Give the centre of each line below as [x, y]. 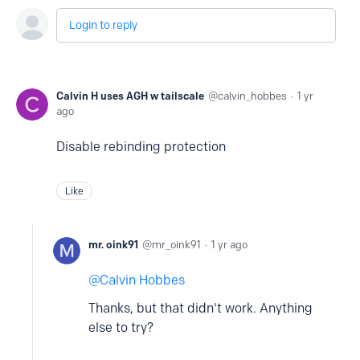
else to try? [121, 327]
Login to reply [103, 25]
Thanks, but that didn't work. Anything [200, 308]
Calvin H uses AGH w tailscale [130, 96]
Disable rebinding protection [143, 147]
